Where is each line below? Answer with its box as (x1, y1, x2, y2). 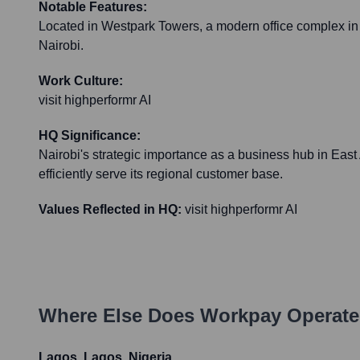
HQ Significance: (39, 129, 141, 143)
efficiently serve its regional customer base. (39, 167, 283, 182)
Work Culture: (39, 74, 123, 88)
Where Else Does (39, 305, 200, 327)
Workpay (200, 305, 281, 327)
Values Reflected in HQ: (39, 202, 182, 217)
